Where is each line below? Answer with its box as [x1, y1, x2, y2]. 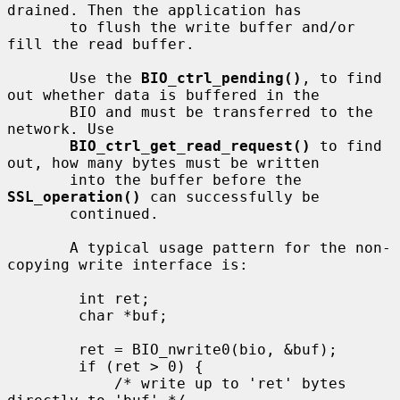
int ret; [7, 289, 79, 307]
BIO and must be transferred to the [7, 103, 70, 121]
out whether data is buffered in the [7, 86, 320, 104]
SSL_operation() [7, 187, 141, 205]
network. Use [7, 120, 114, 137]
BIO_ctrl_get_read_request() [70, 137, 311, 154]
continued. [7, 204, 70, 222]
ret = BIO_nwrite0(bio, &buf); [7, 340, 79, 358]
